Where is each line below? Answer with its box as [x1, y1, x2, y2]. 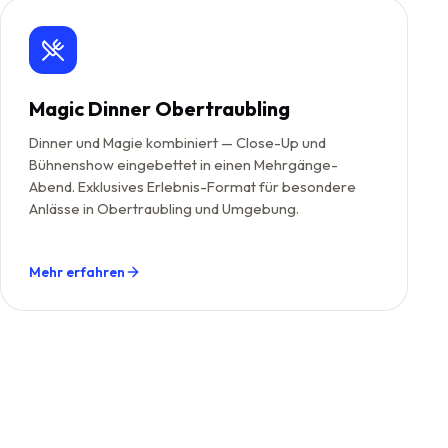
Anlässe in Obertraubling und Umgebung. [29, 199, 299, 218]
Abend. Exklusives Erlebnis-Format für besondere [29, 177, 356, 196]
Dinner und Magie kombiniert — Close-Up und [29, 133, 326, 152]
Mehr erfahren [29, 263, 125, 281]
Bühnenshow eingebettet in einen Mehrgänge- [29, 155, 338, 174]
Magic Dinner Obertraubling [29, 96, 290, 121]
